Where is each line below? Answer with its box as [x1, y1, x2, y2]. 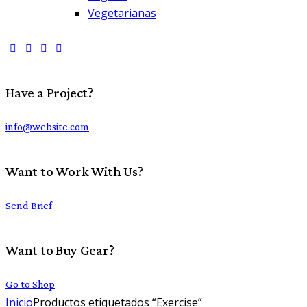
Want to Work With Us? [5, 162, 143, 179]
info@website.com [5, 121, 89, 133]
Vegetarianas [88, 5, 156, 21]
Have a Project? [5, 84, 93, 100]
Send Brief [5, 199, 52, 212]
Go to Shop [5, 278, 55, 291]
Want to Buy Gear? [5, 241, 114, 258]
